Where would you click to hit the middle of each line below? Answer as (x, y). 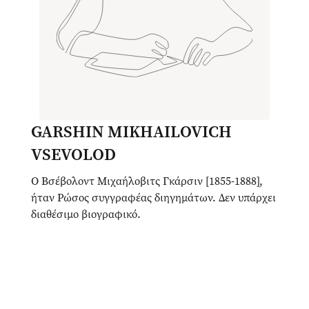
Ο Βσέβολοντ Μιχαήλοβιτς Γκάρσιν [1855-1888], (147, 181)
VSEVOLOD (73, 155)
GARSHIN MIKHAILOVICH (131, 132)
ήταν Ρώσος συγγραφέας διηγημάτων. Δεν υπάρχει (153, 198)
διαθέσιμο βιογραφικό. (86, 215)
